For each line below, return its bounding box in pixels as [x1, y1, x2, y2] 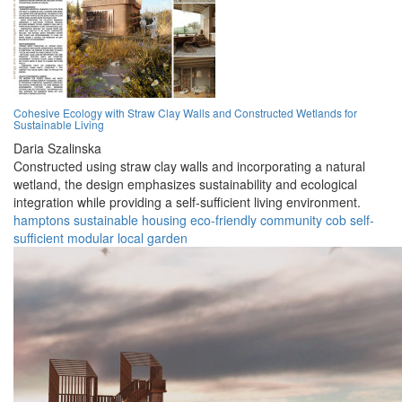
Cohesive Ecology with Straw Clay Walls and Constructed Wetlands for [13, 105, 357, 121]
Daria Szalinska [13, 139, 101, 158]
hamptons [13, 211, 70, 230]
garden [147, 229, 188, 248]
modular [67, 229, 114, 248]
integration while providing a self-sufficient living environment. [13, 193, 361, 212]
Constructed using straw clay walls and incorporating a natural [13, 157, 365, 176]
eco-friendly [190, 211, 257, 230]
